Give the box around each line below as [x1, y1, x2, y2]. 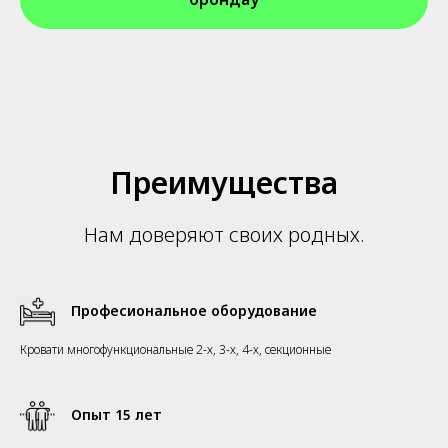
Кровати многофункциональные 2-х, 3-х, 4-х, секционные [20, 340, 331, 358]
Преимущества [110, 161, 338, 203]
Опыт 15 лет [71, 404, 162, 424]
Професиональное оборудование [71, 300, 317, 320]
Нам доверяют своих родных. [83, 220, 365, 248]
